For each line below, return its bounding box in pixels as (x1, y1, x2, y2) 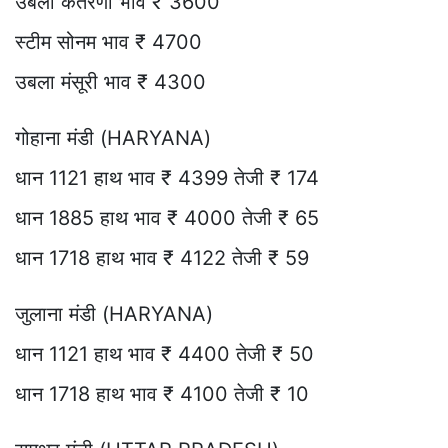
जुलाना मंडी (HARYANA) (15, 302, 213, 327)
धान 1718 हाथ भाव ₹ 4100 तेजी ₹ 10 (15, 382, 309, 407)
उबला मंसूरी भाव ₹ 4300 (15, 70, 206, 95)
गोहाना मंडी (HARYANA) (15, 126, 211, 151)
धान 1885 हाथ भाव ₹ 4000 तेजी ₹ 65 (15, 206, 319, 231)
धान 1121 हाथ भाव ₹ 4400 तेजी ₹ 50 (15, 342, 314, 367)
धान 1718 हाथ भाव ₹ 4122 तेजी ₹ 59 (15, 246, 309, 271)
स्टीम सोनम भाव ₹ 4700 (15, 30, 202, 55)
